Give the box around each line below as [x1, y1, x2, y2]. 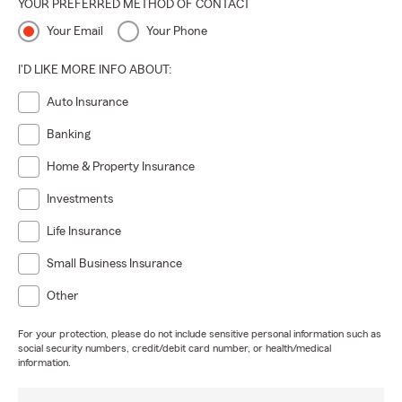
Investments [47, 193, 113, 205]
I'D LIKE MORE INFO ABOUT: [18, 64, 171, 76]
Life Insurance [47, 225, 121, 238]
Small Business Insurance [47, 258, 182, 270]
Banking [47, 128, 91, 141]
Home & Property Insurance [47, 161, 195, 173]
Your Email [47, 25, 103, 38]
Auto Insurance [47, 96, 128, 109]
